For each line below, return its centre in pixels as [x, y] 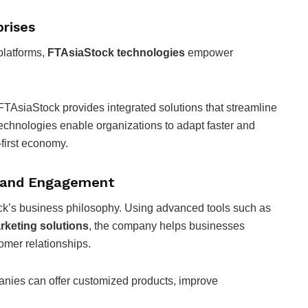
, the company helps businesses [167, 225]
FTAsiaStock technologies [116, 52]
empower [209, 52]
